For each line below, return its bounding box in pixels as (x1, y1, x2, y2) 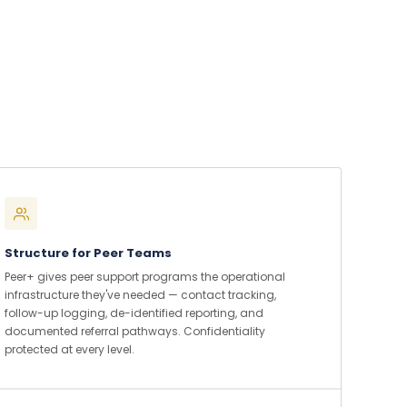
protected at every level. (5, 342, 134, 357)
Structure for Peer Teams (5, 244, 172, 262)
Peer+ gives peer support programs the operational (5, 269, 285, 284)
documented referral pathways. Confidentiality (5, 323, 265, 339)
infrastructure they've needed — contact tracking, (5, 287, 276, 303)
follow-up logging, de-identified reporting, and (5, 305, 263, 321)
